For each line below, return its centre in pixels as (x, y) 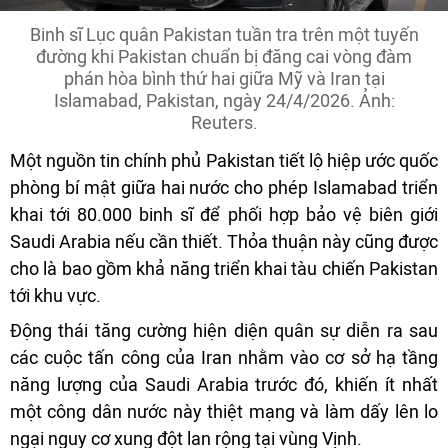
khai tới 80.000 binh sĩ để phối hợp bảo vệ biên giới (224, 214)
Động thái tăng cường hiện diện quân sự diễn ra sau (224, 330)
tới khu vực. (55, 295)
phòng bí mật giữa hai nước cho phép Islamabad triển (224, 187)
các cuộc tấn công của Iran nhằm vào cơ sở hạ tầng (224, 357)
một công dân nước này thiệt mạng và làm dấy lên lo (224, 411)
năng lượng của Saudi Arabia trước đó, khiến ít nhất (224, 384)
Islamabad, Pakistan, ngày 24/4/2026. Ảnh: (224, 100)
